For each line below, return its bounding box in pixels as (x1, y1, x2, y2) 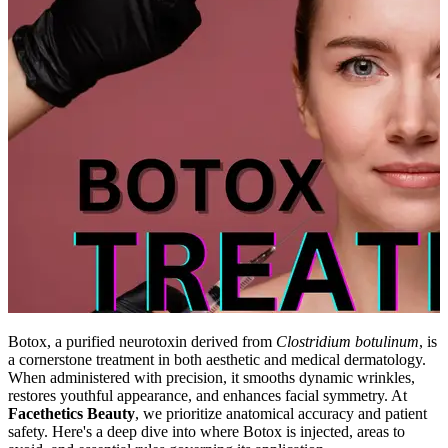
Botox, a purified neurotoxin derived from (8, 332, 276, 350)
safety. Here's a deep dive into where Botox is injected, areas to (8, 422, 405, 440)
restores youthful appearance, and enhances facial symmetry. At (8, 386, 407, 404)
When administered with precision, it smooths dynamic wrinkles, (8, 368, 415, 386)
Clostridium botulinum (276, 332, 419, 350)
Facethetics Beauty (8, 404, 135, 422)
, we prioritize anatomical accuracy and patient (135, 404, 427, 422)
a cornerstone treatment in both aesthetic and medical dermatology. (8, 350, 426, 368)
